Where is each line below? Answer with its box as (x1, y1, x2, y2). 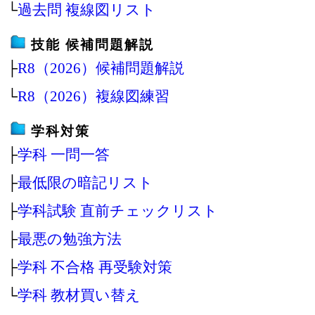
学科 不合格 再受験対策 (18, 258, 172, 275)
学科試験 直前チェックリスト (18, 202, 218, 219)
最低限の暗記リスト (18, 174, 153, 191)
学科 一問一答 (18, 146, 110, 162)
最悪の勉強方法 (18, 230, 122, 247)
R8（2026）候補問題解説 (18, 59, 184, 76)
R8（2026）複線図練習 (18, 87, 169, 104)
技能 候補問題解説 (31, 37, 154, 52)
